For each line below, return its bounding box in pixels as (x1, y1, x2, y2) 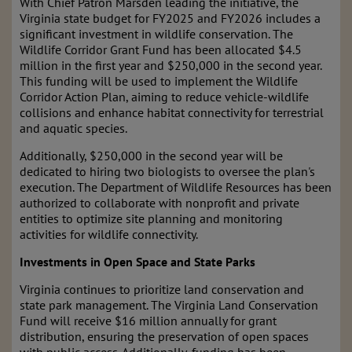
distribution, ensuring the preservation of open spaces (20, 328, 309, 344)
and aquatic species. (20, 120, 127, 136)
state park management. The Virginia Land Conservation (20, 297, 318, 313)
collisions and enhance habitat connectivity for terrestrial (20, 104, 324, 120)
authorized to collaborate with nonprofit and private (20, 195, 299, 211)
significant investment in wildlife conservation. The (20, 26, 293, 42)
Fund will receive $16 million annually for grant (20, 313, 277, 328)
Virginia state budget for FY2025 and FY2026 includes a (20, 10, 321, 26)
